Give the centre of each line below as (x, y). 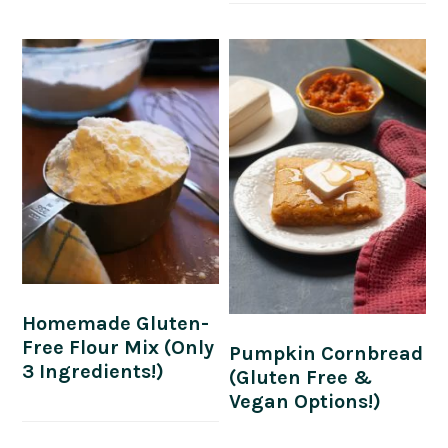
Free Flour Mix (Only (118, 348)
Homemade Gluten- (116, 324)
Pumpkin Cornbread (326, 354)
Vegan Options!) (305, 402)
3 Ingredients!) (93, 372)
